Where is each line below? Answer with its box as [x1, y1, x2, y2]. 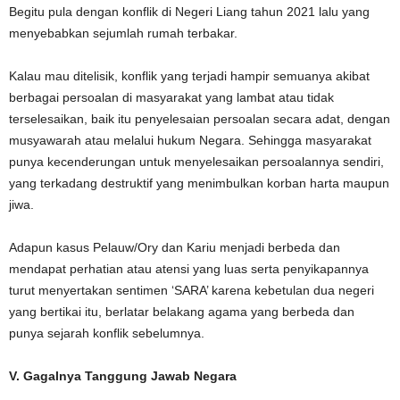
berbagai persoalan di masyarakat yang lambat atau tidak [9, 89, 334, 104]
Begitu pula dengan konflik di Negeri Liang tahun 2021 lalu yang [9, 4, 370, 19]
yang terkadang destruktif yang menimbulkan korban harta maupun [9, 175, 389, 190]
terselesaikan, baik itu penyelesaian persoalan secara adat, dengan [9, 111, 390, 126]
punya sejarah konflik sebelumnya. [9, 325, 204, 340]
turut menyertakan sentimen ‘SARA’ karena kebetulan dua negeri [9, 282, 374, 297]
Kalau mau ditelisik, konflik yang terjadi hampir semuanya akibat [9, 68, 370, 83]
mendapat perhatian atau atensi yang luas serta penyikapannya [9, 261, 369, 276]
